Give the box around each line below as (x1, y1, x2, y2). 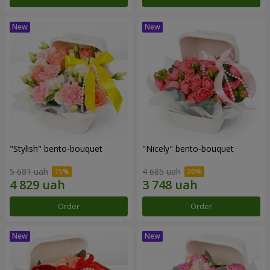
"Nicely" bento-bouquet (142, 142, 234, 154)
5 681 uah (10, 166, 48, 178)
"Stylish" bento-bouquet (10, 142, 102, 154)
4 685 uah (142, 166, 181, 178)
